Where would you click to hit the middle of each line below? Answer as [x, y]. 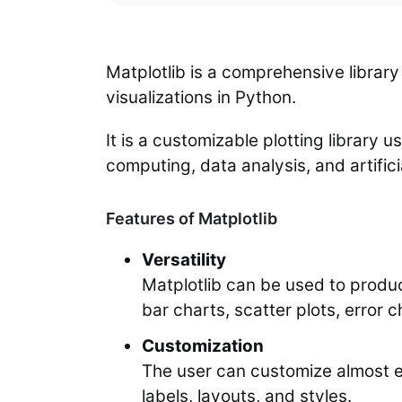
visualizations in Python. [201, 98]
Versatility [184, 260]
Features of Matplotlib [192, 219]
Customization [203, 346]
